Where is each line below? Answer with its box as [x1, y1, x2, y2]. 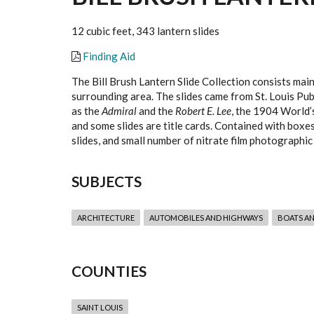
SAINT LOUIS [77, 303, 123, 313]
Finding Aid [83, 50, 135, 63]
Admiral [102, 104, 137, 118]
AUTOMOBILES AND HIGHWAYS [149, 213, 263, 223]
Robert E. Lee [175, 104, 231, 118]
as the [71, 104, 102, 118]
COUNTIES [71, 262, 146, 280]
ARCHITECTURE [77, 213, 135, 223]
